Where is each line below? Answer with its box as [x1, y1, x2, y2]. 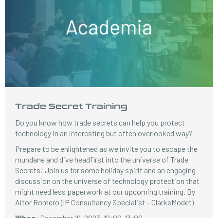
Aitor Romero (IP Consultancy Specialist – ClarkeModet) [15, 198, 194, 207]
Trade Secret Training [15, 100, 128, 111]
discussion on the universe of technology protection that [15, 176, 200, 185]
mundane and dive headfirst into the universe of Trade [15, 155, 189, 164]
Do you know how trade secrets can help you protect [15, 118, 185, 127]
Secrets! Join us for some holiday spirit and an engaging [15, 165, 196, 175]
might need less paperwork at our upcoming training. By [15, 187, 196, 196]
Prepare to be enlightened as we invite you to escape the [15, 144, 198, 153]
